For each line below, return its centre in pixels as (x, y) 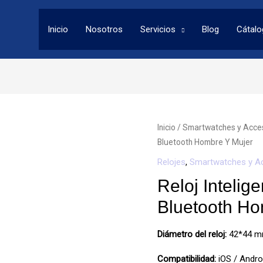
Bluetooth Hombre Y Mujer (205, 142)
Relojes (172, 162)
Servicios (158, 29)
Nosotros (104, 29)
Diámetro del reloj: (192, 234)
